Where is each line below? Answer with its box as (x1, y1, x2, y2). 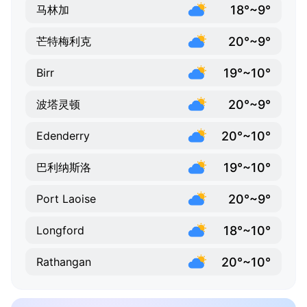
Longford (36, 223, 84, 238)
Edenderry (36, 129, 90, 143)
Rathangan (36, 255, 91, 269)
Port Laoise (36, 192, 96, 206)
